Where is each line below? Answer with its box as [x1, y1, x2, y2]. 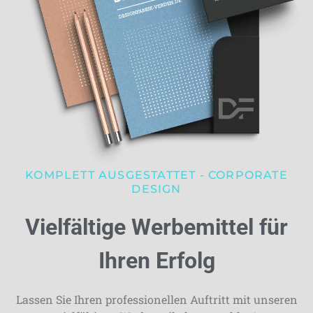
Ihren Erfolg [98, 247, 215, 275]
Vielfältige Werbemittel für [25, 214, 288, 241]
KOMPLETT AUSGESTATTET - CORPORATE [25, 168, 288, 182]
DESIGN [131, 182, 182, 196]
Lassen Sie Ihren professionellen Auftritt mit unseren [15, 292, 298, 307]
